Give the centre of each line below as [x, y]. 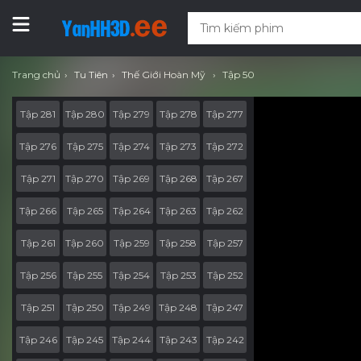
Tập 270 [85, 178]
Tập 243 [178, 339]
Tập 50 [239, 75]
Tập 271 [38, 178]
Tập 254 [131, 275]
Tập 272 [225, 146]
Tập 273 [178, 146]
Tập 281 [38, 114]
